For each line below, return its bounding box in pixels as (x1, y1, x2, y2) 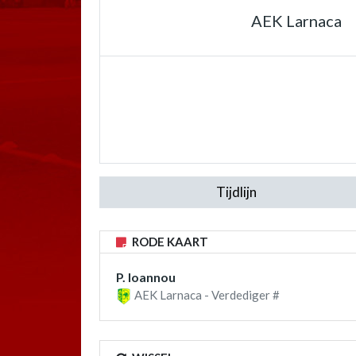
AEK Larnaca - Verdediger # (132, 288, 280, 302)
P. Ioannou (116, 269, 176, 284)
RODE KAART (130, 234, 208, 249)
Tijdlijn (215, 184, 257, 200)
